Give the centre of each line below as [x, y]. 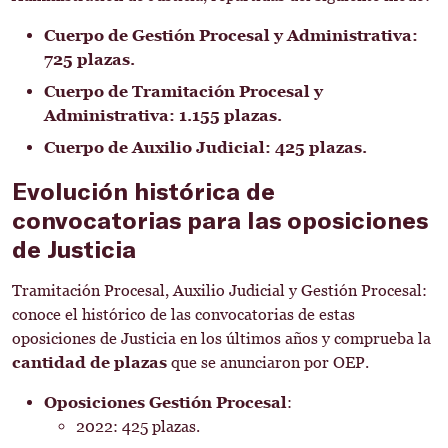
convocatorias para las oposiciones [220, 219]
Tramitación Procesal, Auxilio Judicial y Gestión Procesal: [219, 290]
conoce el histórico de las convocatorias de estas [183, 314]
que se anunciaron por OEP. [268, 362]
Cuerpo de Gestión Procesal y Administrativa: [231, 35]
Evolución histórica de [143, 190]
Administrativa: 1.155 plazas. [163, 115]
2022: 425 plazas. [138, 426]
